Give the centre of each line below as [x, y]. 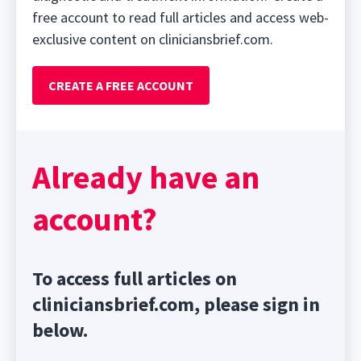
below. [60, 330]
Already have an [146, 178]
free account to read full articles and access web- [180, 18]
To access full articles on [135, 279]
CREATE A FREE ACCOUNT [121, 86]
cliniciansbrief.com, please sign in [176, 305]
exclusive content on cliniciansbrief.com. [153, 39]
